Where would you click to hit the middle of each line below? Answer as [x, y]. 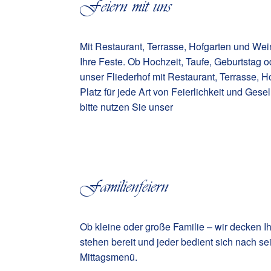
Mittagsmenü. [109, 256]
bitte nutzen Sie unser [126, 106]
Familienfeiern [124, 186]
